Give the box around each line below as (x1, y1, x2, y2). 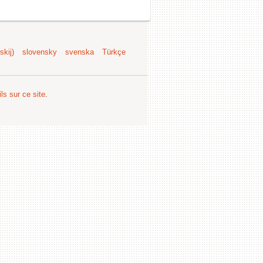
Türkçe (102, 47, 126, 56)
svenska (65, 47, 94, 56)
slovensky (22, 47, 57, 56)
